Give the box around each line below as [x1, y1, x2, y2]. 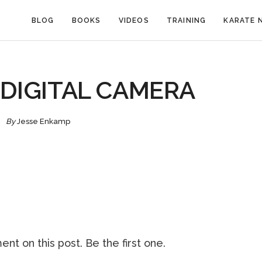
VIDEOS [118, 16, 149, 25]
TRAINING [166, 16, 206, 25]
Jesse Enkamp [16, 117, 70, 126]
